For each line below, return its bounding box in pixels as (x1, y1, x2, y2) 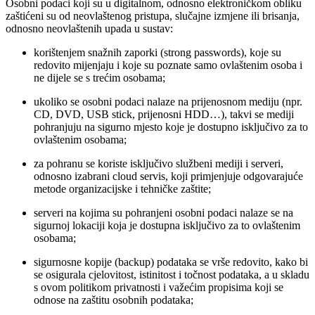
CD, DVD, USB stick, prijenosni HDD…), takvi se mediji (34, 108, 294, 120)
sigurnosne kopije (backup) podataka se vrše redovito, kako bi (34, 255, 308, 268)
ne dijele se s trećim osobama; (34, 71, 165, 84)
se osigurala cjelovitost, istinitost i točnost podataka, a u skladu (34, 268, 309, 281)
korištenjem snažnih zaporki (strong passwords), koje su (34, 46, 281, 58)
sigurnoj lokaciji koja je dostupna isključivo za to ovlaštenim (34, 219, 300, 231)
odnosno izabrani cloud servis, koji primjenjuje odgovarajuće (34, 169, 303, 182)
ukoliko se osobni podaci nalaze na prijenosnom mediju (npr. (34, 95, 302, 108)
